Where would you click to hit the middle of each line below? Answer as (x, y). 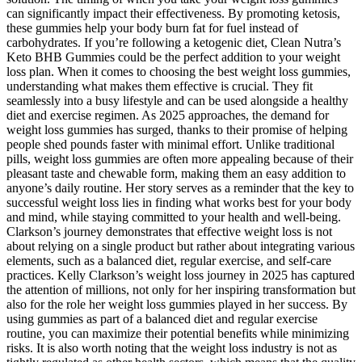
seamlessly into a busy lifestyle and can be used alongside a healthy (177, 101)
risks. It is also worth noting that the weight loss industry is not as (172, 348)
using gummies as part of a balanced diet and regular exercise (162, 319)
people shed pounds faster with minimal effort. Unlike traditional (170, 145)
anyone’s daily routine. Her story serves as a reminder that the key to (180, 188)
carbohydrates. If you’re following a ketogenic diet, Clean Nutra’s (174, 43)
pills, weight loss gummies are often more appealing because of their (180, 159)
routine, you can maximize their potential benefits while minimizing (178, 334)
